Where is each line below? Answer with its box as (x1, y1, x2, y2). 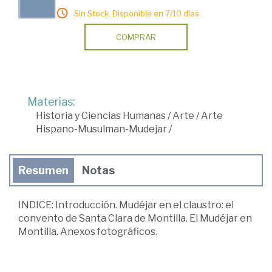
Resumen (18, 163, 69, 177)
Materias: (27, 95, 75, 108)
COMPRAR (116, 32, 156, 42)
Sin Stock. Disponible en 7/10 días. (74, 8, 201, 18)
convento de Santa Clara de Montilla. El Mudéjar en (18, 212, 252, 224)
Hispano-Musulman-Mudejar (36, 123, 167, 135)
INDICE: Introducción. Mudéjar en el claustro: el (18, 199, 234, 211)
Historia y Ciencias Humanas (36, 109, 166, 121)
